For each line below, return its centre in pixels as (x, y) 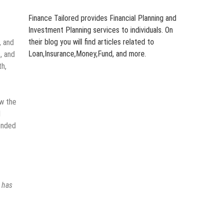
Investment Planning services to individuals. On (100, 30)
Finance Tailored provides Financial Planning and (102, 18)
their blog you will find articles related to (91, 42)
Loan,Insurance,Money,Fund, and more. (87, 54)
